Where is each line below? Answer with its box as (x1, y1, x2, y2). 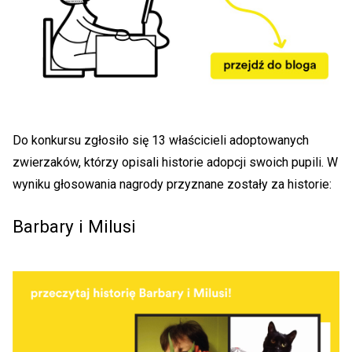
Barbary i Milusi (13, 216, 136, 237)
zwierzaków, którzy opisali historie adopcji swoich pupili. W (13, 155, 338, 170)
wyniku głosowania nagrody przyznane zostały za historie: (13, 177, 332, 192)
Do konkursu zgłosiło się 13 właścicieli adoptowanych (13, 133, 309, 148)
